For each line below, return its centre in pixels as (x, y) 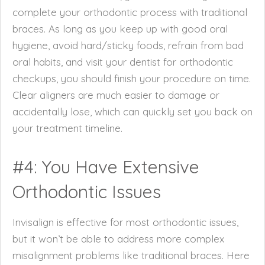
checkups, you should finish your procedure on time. (132, 78)
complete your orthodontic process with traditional (130, 12)
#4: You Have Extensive (106, 167)
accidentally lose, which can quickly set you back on (132, 112)
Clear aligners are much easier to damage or (116, 95)
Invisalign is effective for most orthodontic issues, (125, 222)
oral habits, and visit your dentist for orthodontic (123, 62)
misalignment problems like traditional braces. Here (131, 255)
